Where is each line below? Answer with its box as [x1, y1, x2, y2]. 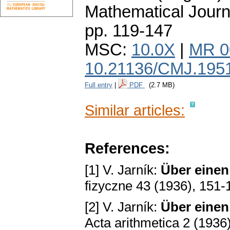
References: [85, 140, 170, 157]
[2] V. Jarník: [85, 199, 161, 215]
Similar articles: [85, 102, 185, 119]
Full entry [85, 81, 112, 89]
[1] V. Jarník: [85, 162, 161, 178]
